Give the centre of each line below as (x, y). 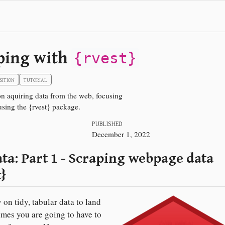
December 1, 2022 (121, 134)
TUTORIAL (35, 80)
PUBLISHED (107, 124)
